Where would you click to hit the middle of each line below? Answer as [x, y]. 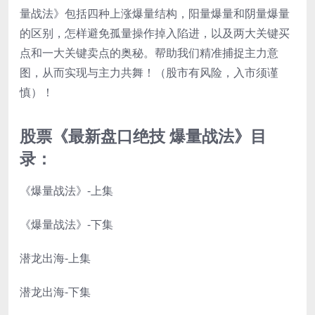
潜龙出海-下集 [55, 292]
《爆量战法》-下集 [66, 225]
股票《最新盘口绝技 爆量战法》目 [143, 136]
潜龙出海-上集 [55, 258]
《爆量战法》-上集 [66, 191]
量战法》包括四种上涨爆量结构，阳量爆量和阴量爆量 [155, 14]
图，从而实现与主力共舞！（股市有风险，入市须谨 [149, 73]
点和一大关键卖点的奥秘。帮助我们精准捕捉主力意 [149, 53]
